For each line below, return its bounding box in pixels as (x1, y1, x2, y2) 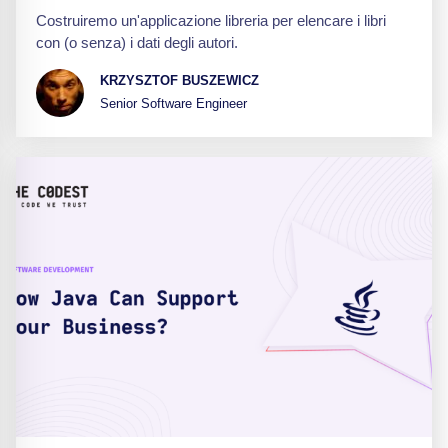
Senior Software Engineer (100, 96, 247, 112)
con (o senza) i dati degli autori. (36, 33, 238, 51)
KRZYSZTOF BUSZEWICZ (100, 73, 259, 89)
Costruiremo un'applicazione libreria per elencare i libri (36, 11, 386, 29)
